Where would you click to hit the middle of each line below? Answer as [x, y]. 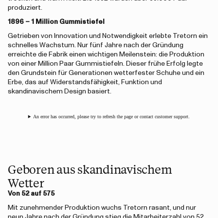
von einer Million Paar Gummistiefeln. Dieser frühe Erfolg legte [105, 64]
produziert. [25, 8]
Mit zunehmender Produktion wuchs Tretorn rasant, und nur [102, 208]
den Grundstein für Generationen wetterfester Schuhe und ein [106, 73]
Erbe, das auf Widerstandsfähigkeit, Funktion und [85, 82]
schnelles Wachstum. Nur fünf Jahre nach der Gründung [96, 45]
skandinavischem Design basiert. [60, 91]
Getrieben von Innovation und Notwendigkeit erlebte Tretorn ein [108, 36]
